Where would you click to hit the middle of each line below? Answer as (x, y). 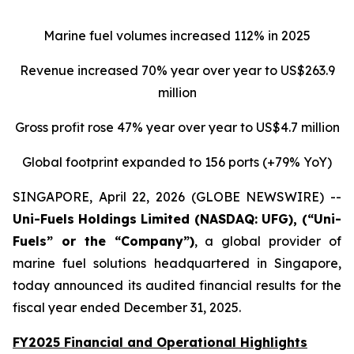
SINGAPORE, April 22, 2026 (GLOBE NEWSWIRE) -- (177, 197)
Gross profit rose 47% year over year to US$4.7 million (177, 127)
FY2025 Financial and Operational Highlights (160, 342)
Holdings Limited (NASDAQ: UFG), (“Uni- (210, 219)
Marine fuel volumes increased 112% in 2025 (177, 36)
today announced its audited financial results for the (177, 285)
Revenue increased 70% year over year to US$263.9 (177, 70)
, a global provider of (268, 241)
